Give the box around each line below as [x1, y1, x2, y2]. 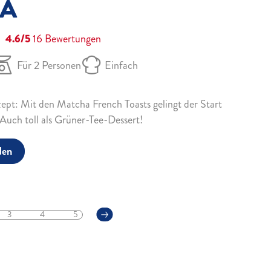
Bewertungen [42, 31, 101, 47]
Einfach [105, 57, 138, 73]
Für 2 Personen [17, 57, 81, 73]
